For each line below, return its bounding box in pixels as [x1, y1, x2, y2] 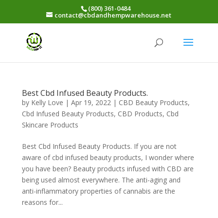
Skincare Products [21, 120, 78, 129]
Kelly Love [31, 98, 63, 107]
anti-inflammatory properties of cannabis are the [21, 186, 175, 196]
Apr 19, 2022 [71, 98, 111, 107]
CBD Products [117, 109, 163, 118]
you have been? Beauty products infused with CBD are [21, 164, 194, 173]
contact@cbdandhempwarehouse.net [54, 10, 172, 19]
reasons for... [21, 198, 63, 207]
